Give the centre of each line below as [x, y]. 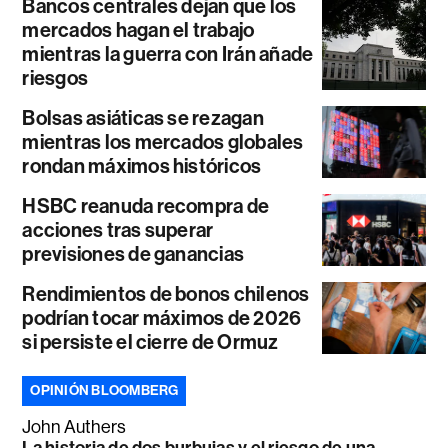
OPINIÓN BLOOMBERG [104, 391]
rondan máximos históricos [142, 166]
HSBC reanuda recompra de [146, 206]
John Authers [74, 427]
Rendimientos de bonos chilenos [166, 294]
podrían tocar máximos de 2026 [162, 318]
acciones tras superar [118, 230]
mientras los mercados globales [163, 142]
